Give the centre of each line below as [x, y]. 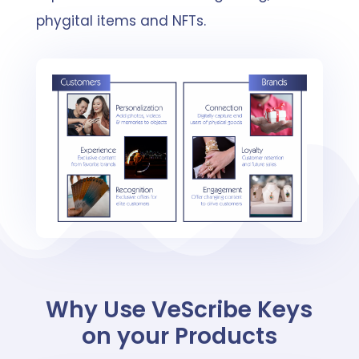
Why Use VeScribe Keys [179, 310]
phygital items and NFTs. [121, 21]
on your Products [179, 337]
